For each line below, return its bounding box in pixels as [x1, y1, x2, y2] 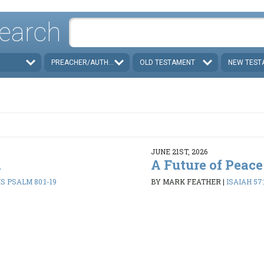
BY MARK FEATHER [150, 177, 221, 187]
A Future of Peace [150, 156, 263, 173]
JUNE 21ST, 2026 [150, 146, 207, 156]
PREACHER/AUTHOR [51, 58, 118, 67]
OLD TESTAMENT [140, 58, 195, 67]
